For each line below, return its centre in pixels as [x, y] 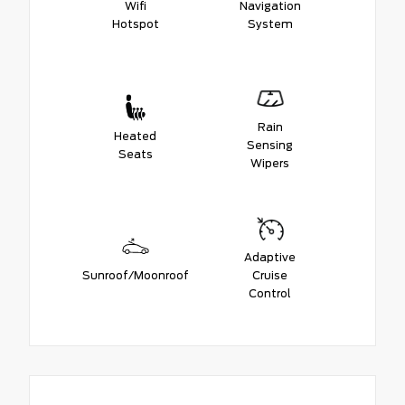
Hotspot [135, 24]
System [270, 24]
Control [270, 293]
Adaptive [270, 257]
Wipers [270, 163]
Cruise [270, 275]
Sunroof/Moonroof [135, 275]
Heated [135, 136]
